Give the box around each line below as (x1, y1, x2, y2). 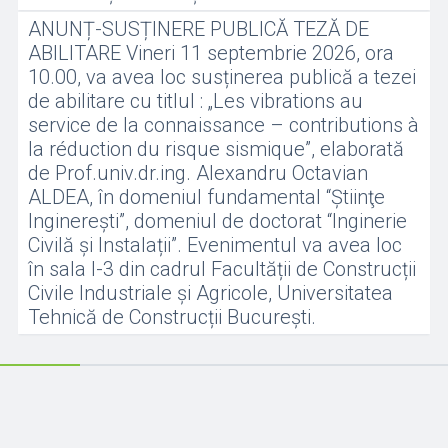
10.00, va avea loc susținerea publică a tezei (27, 65, 416, 89)
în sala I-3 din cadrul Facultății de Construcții (27, 257, 416, 281)
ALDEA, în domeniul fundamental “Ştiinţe (27, 185, 385, 209)
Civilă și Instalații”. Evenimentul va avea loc (27, 233, 402, 257)
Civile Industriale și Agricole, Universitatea (27, 281, 393, 305)
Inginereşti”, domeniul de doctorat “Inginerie (27, 209, 407, 233)
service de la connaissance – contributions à (27, 113, 419, 137)
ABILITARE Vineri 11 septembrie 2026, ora (27, 41, 394, 65)
